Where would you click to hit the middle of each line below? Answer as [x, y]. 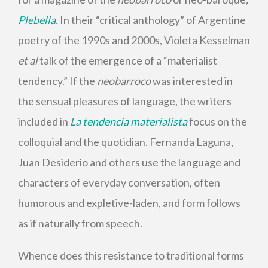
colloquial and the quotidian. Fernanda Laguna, [126, 142]
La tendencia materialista [129, 121]
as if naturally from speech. [80, 223]
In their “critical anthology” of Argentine [153, 20]
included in [44, 121]
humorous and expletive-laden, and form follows [129, 203]
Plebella [37, 20]
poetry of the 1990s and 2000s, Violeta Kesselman [134, 40]
